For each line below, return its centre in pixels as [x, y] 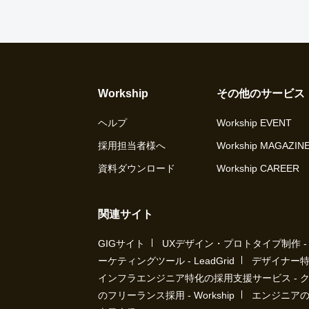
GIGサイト [121, 243]
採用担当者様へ [132, 146]
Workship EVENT [254, 123]
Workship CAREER [258, 168]
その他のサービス [261, 93]
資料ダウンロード [137, 168]
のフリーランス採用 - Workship [166, 295]
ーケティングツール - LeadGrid [166, 261]
